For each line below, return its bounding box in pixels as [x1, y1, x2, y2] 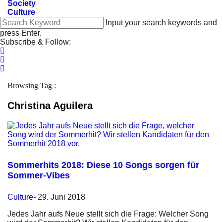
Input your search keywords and [106, 18, 217, 27]
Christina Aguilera [7, 100, 93, 111]
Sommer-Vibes [7, 170, 70, 180]
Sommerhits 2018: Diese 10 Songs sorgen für [7, 160, 199, 170]
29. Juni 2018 [38, 192, 85, 201]
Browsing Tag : [7, 81, 56, 90]
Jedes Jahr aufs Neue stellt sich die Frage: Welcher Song [7, 209, 209, 218]
